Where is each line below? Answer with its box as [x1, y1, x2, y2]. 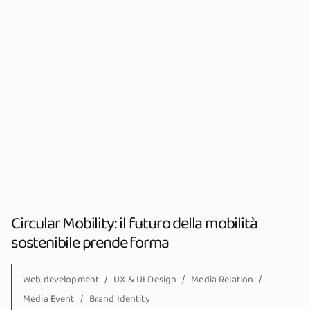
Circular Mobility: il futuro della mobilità [11, 210, 257, 237]
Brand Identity [89, 291, 150, 307]
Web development [23, 272, 100, 287]
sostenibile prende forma [11, 230, 170, 257]
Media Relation [191, 272, 254, 287]
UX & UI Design [113, 272, 177, 287]
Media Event [23, 291, 75, 307]
